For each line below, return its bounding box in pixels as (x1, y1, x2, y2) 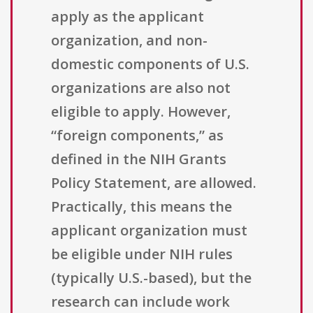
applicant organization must (51, 221, 247, 240)
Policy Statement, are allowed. (51, 173, 256, 193)
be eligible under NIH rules (51, 245, 233, 264)
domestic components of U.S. (51, 54, 249, 74)
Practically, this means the (51, 197, 232, 217)
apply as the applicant (51, 7, 204, 27)
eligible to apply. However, (51, 102, 231, 122)
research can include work (51, 292, 230, 312)
